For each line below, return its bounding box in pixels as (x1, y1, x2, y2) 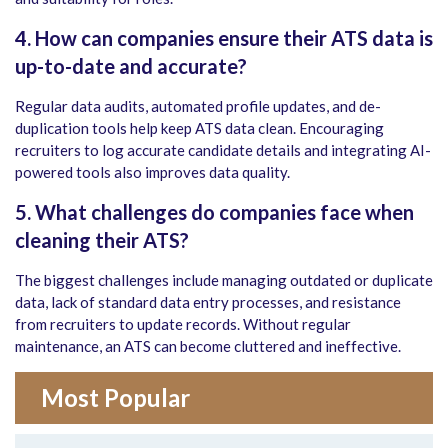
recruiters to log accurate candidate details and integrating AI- (15, 141, 431, 160)
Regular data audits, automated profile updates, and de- (15, 97, 381, 116)
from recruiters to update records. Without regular (15, 315, 351, 334)
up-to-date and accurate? (15, 54, 247, 79)
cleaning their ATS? (15, 228, 189, 253)
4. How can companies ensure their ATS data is (15, 26, 433, 51)
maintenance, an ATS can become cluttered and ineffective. (15, 337, 401, 356)
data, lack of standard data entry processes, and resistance (15, 293, 401, 312)
